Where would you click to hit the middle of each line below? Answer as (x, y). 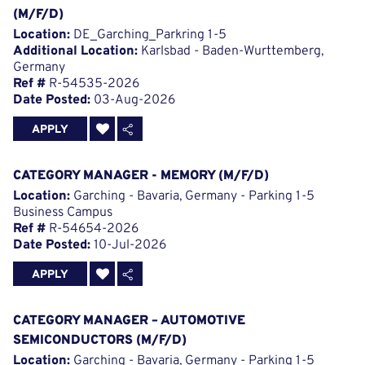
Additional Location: (75, 52)
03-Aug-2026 (133, 101)
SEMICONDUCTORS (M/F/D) (100, 341)
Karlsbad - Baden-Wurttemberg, (231, 52)
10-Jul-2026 (128, 246)
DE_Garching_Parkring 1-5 (148, 35)
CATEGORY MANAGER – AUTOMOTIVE (129, 321)
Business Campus (63, 213)
